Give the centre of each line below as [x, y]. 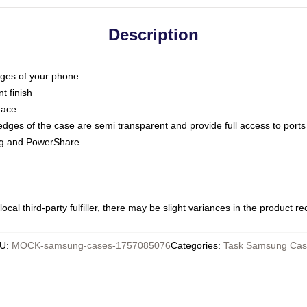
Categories [194, 245]
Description [153, 35]
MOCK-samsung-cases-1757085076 [91, 245]
